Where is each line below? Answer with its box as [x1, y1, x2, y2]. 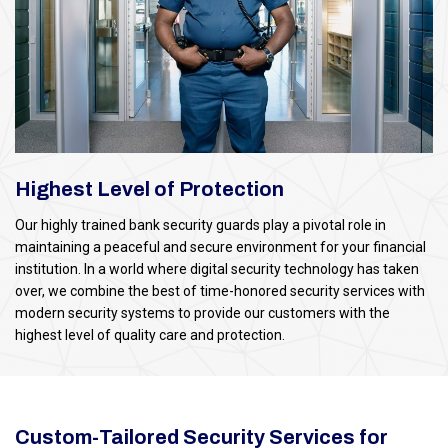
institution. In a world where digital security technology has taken [15, 261, 419, 278]
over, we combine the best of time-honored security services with [15, 283, 425, 300]
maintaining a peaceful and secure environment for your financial [15, 239, 426, 256]
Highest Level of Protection [15, 178, 284, 201]
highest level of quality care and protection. [15, 327, 285, 344]
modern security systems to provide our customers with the [15, 305, 390, 322]
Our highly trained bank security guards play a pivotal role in [15, 217, 386, 234]
